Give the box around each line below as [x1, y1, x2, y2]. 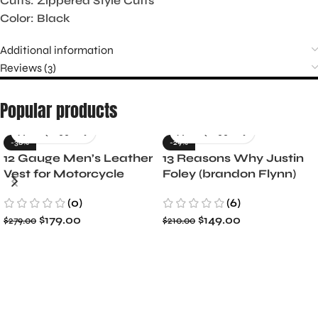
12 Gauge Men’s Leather [4, 151, 153, 165]
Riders [4, 182, 43, 197]
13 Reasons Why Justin [163, 151, 304, 165]
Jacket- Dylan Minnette [163, 182, 311, 197]
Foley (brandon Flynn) [163, 167, 296, 181]
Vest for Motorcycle [4, 167, 124, 181]
